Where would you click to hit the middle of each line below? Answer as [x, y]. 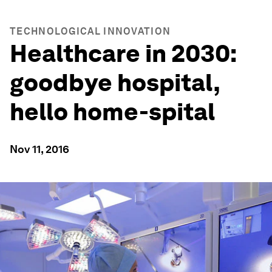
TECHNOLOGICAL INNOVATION [90, 31]
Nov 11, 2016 [39, 149]
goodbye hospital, [115, 83]
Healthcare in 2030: [123, 53]
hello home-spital [112, 112]
